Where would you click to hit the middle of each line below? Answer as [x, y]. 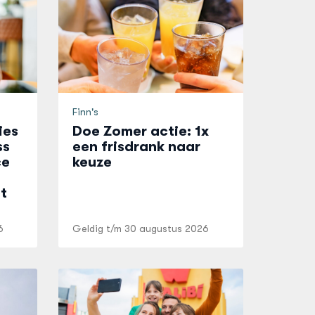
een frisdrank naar [137, 147]
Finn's [86, 112]
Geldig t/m [99, 229]
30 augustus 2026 [167, 229]
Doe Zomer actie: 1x [141, 131]
